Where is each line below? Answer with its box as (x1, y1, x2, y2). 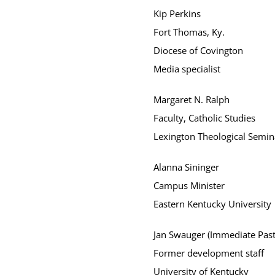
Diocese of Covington (153, 44, 243, 56)
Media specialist (153, 63, 220, 75)
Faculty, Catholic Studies (153, 112, 255, 124)
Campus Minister (153, 179, 225, 192)
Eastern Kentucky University (153, 198, 271, 210)
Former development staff (153, 247, 264, 259)
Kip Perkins (153, 7, 201, 20)
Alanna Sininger (153, 161, 219, 173)
